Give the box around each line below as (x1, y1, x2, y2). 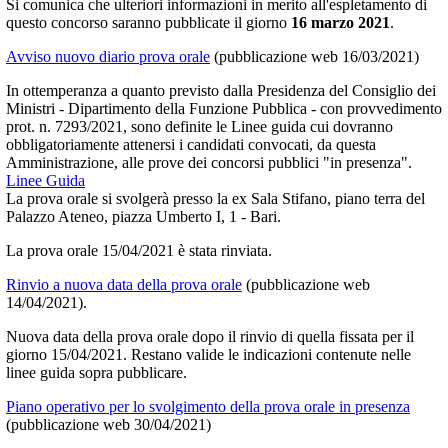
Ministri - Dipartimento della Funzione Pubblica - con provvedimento (6, 99, 442, 117)
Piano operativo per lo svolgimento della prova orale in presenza (6, 397, 410, 415)
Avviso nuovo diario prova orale (6, 47, 210, 65)
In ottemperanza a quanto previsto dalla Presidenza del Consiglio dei (6, 81, 436, 99)
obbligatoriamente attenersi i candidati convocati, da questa (6, 135, 376, 153)
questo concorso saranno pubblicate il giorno (6, 13, 291, 31)
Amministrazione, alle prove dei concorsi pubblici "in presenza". (6, 153, 412, 171)
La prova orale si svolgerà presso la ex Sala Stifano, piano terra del (6, 189, 425, 207)
